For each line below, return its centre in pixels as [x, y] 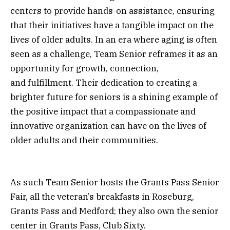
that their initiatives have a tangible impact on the [112, 25]
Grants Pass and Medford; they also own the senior [114, 211]
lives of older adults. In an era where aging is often [114, 40]
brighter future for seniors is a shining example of [114, 97]
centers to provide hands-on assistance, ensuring [112, 11]
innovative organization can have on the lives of [108, 126]
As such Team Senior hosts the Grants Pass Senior [115, 183]
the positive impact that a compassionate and [103, 112]
